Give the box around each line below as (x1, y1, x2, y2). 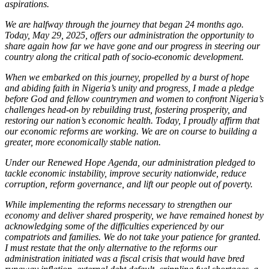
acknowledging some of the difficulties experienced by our (5, 220, 224, 231)
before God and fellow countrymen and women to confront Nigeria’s (5, 93, 264, 104)
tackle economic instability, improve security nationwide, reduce (5, 168, 246, 178)
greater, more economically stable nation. (5, 136, 161, 147)
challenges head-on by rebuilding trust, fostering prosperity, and (5, 104, 247, 115)
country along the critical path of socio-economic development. (5, 51, 244, 62)
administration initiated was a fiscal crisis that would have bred (5, 253, 244, 264)
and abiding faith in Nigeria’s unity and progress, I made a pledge (5, 82, 254, 93)
